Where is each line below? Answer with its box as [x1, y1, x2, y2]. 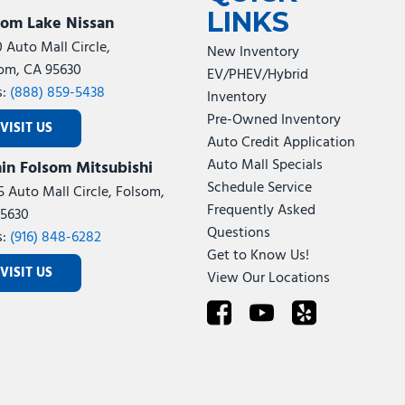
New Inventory [206, 41, 299, 64]
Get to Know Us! [206, 244, 309, 268]
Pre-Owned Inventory [206, 108, 341, 132]
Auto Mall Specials [206, 154, 323, 177]
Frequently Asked [206, 199, 316, 222]
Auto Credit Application [206, 131, 355, 155]
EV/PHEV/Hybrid [206, 63, 308, 87]
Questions [206, 221, 270, 245]
